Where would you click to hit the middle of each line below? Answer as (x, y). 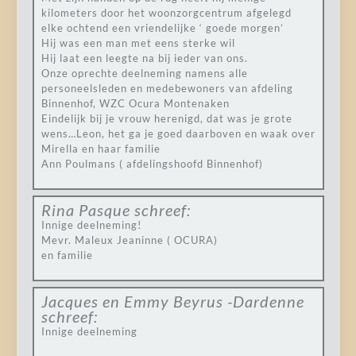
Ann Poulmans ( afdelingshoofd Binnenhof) (152, 164)
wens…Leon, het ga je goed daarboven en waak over (178, 133)
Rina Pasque (85, 210)
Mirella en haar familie (101, 149)
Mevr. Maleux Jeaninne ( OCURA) (129, 240)
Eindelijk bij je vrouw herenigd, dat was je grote (166, 118)
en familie (67, 255)
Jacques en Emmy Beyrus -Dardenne (172, 301)
